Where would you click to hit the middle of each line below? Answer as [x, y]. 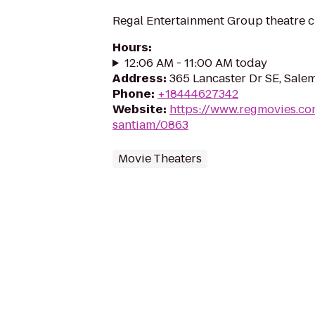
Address [138, 78]
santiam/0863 [150, 125]
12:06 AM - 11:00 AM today [195, 63]
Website [138, 109]
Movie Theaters [160, 159]
